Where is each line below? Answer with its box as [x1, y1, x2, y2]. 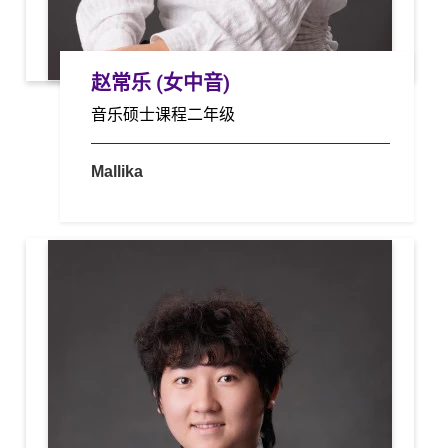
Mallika [91, 162, 144, 180]
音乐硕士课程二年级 [91, 102, 236, 125]
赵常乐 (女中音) [91, 69, 231, 97]
